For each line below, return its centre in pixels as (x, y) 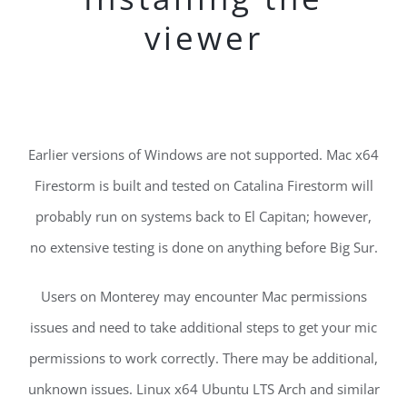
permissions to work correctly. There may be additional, (203, 357)
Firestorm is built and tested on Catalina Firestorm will (203, 185)
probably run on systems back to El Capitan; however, (203, 216)
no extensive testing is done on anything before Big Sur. (203, 247)
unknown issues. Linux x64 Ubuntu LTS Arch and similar (203, 388)
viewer (203, 38)
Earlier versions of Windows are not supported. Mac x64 (203, 154)
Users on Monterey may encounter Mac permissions (203, 296)
